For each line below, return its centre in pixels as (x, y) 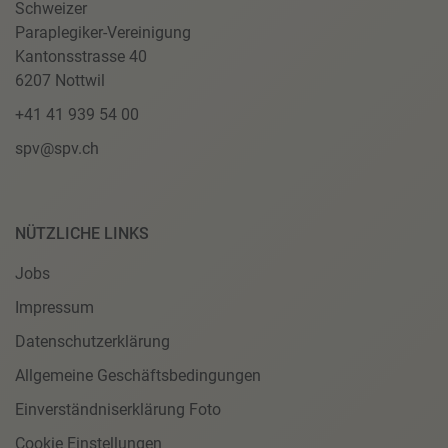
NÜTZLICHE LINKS (82, 233)
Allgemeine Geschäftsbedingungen (138, 375)
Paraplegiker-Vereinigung (103, 32)
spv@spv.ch (57, 148)
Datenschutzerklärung (92, 341)
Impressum (54, 307)
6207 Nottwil (60, 80)
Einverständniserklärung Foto (118, 409)
